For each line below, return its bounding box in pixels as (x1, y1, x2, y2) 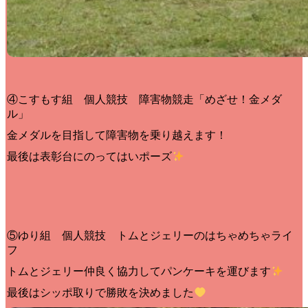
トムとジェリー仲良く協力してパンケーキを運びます (7, 265, 271, 278)
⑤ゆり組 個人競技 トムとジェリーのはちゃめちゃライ (7, 230, 293, 242)
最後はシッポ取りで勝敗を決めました (7, 287, 194, 299)
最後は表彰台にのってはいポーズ (7, 151, 172, 163)
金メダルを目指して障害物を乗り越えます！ (7, 129, 227, 142)
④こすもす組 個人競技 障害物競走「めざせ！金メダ (7, 93, 282, 106)
